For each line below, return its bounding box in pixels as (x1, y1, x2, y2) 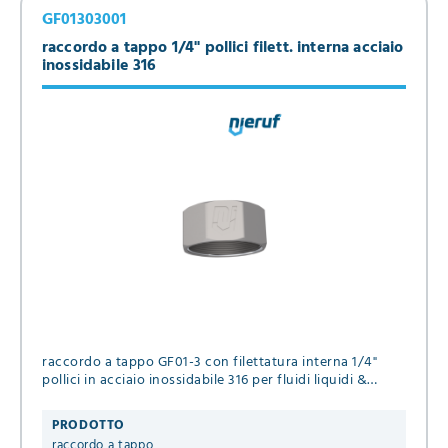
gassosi (42, 386, 90, 410)
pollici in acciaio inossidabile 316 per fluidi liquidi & (42, 368, 368, 392)
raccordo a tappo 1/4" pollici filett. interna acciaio (42, 34, 404, 61)
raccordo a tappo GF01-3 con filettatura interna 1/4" (42, 350, 378, 374)
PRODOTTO (52, 414, 126, 436)
